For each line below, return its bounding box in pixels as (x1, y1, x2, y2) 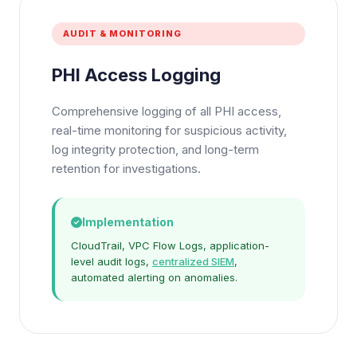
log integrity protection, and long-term (52, 142, 259, 157)
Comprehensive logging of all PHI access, (52, 104, 281, 119)
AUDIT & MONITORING (63, 28, 182, 39)
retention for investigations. (52, 161, 201, 176)
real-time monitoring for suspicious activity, (52, 123, 287, 138)
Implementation (82, 215, 174, 229)
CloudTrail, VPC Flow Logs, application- (71, 239, 269, 252)
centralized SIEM (152, 255, 234, 268)
